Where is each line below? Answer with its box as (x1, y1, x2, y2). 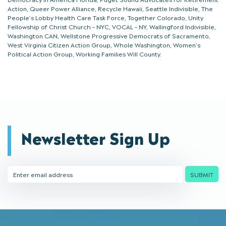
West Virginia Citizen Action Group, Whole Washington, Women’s (8, 40, 200, 49)
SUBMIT (190, 169, 213, 179)
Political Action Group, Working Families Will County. (8, 49, 161, 59)
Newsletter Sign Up (21, 125, 170, 148)
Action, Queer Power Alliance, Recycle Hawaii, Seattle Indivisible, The (8, 4, 213, 13)
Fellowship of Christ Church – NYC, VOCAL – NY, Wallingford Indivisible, (8, 22, 216, 31)
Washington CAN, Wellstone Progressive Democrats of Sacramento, (8, 31, 210, 40)
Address (7, 174, 32, 184)
